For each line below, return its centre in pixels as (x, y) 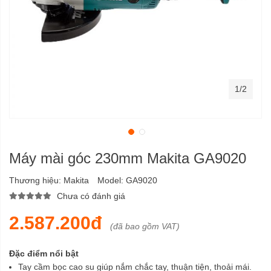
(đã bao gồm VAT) (145, 227)
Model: (112, 180)
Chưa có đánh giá (91, 196)
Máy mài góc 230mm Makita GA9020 (128, 158)
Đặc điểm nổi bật (44, 254)
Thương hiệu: (36, 180)
